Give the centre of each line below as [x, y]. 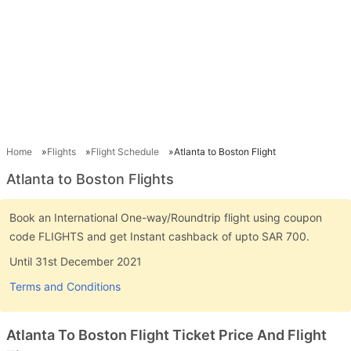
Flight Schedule [125, 151]
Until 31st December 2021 [76, 261]
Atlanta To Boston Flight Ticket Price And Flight [166, 335]
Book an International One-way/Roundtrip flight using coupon [166, 217]
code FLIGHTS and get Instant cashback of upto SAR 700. [159, 236]
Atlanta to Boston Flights [90, 179]
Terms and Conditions [65, 286]
